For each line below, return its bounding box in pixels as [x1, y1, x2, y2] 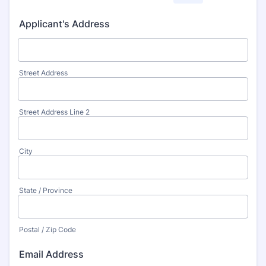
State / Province [19, 186, 72, 195]
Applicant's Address [19, 18, 110, 30]
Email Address [19, 248, 84, 260]
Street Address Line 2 [19, 107, 90, 116]
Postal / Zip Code [19, 225, 76, 234]
